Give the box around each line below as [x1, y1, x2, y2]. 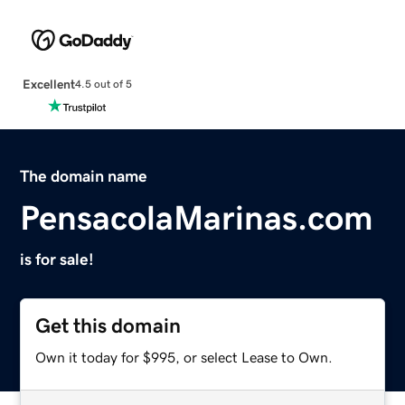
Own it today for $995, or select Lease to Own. [35, 349, 334, 364]
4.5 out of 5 [74, 79, 132, 90]
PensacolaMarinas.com [20, 200, 374, 235]
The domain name [20, 167, 148, 184]
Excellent [22, 77, 75, 90]
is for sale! [20, 250, 95, 268]
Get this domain [35, 315, 182, 336]
